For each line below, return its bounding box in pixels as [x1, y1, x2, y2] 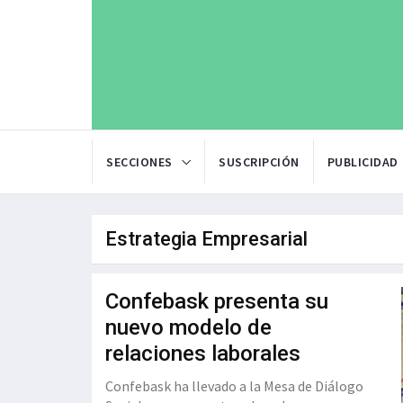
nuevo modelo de [105, 315, 272, 341]
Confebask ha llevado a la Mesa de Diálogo [105, 377, 363, 396]
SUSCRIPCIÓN [219, 154, 300, 171]
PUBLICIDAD [327, 154, 399, 171]
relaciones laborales [105, 341, 300, 367]
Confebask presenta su [105, 289, 328, 315]
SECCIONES [106, 154, 173, 171]
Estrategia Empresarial [105, 228, 308, 251]
